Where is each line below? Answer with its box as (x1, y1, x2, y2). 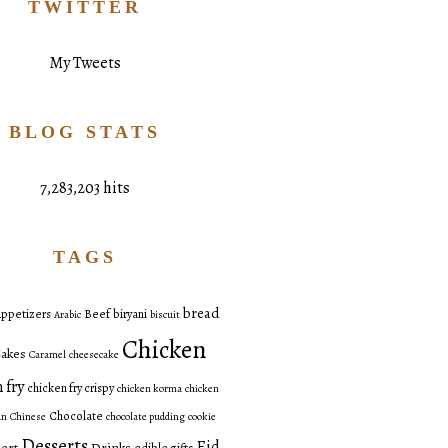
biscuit (150, 307, 181, 323)
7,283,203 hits (39, 177, 130, 200)
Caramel (28, 347, 66, 363)
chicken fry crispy (27, 380, 115, 397)
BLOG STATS (8, 122, 161, 143)
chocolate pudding (106, 409, 186, 425)
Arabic (54, 307, 82, 323)
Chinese (10, 409, 47, 425)
